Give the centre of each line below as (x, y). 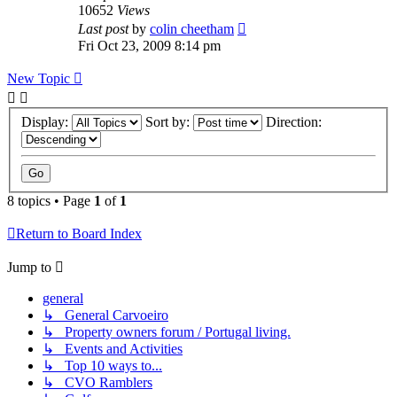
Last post (105, 29)
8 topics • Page (51, 201)
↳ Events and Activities (113, 349)
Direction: (296, 122)
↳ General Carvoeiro (105, 315)
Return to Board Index (79, 234)
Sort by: (169, 122)
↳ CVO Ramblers (97, 383)
